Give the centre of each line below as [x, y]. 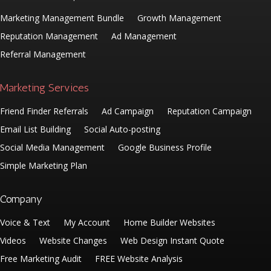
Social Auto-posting [122, 129]
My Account [87, 222]
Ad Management [144, 36]
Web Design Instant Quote [172, 240]
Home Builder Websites [169, 222]
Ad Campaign [128, 111]
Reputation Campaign [209, 111]
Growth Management [179, 18]
